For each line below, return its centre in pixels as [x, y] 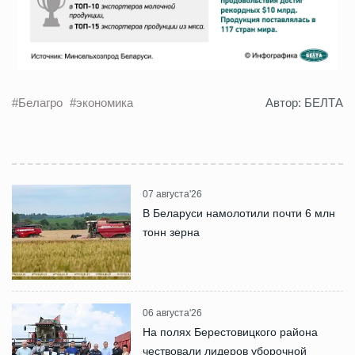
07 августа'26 [172, 195]
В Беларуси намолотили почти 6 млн [239, 214]
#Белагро [39, 103]
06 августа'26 [172, 313]
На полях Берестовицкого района [230, 332]
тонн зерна [171, 233]
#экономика [101, 103]
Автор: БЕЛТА [304, 103]
